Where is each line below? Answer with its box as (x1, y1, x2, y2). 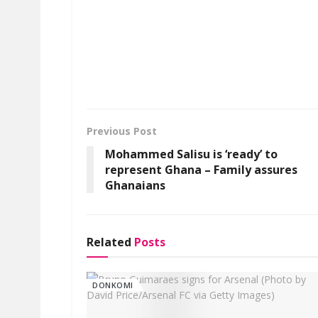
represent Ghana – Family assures (105, 161, 297, 177)
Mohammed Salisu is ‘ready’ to (105, 146, 278, 162)
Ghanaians (105, 177, 165, 193)
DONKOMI (92, 279, 133, 290)
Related (87, 234, 131, 250)
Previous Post (87, 124, 157, 138)
